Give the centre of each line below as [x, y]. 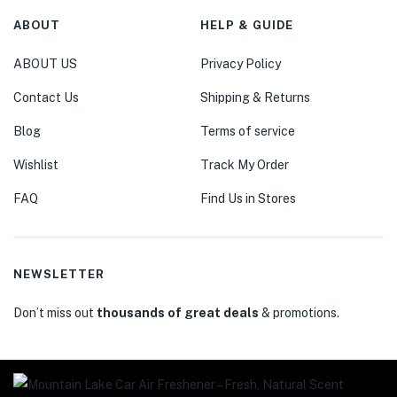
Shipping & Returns [255, 97]
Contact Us [46, 97]
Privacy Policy [240, 63]
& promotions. [299, 312]
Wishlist [36, 164]
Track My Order [244, 164]
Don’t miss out [55, 312]
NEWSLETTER [59, 274]
